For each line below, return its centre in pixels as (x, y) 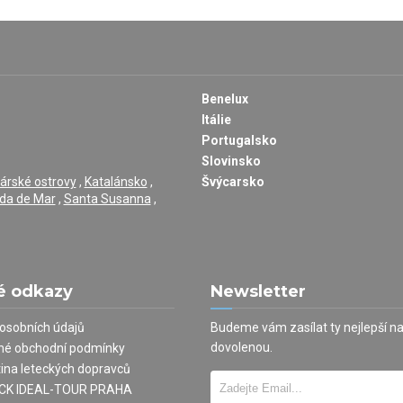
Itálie (216, 119)
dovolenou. (242, 347)
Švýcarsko (233, 181)
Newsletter (258, 291)
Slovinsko (231, 161)
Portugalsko (239, 140)
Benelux (225, 99)
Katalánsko (116, 181)
